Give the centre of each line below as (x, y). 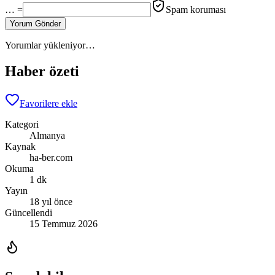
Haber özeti (42, 72)
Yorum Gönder (35, 24)
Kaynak (20, 147)
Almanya (47, 136)
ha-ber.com (51, 158)
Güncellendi (29, 213)
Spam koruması (196, 10)
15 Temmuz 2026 (64, 224)
